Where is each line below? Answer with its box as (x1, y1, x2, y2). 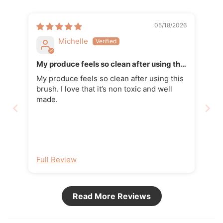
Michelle (58, 36, 88, 46)
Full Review (36, 154, 77, 164)
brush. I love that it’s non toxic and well (36, 84, 172, 94)
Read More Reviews (72, 191, 151, 201)
